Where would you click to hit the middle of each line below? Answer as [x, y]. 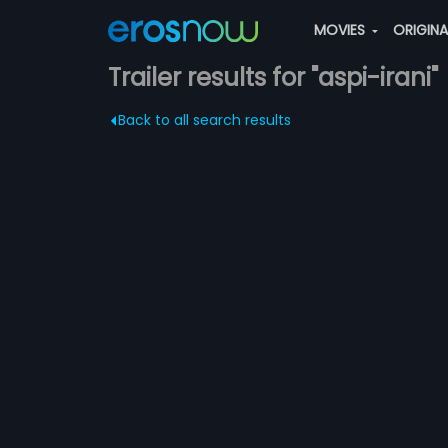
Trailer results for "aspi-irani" [272, 77]
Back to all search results [204, 120]
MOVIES [341, 30]
